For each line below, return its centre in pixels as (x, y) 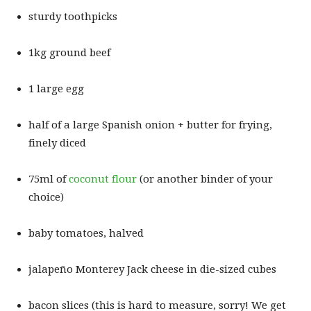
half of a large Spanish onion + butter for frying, (150, 125)
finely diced (57, 143)
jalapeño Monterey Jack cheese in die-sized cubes (152, 269)
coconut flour (103, 179)
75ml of (49, 179)
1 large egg (56, 89)
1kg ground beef (69, 52)
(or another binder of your (205, 179)
